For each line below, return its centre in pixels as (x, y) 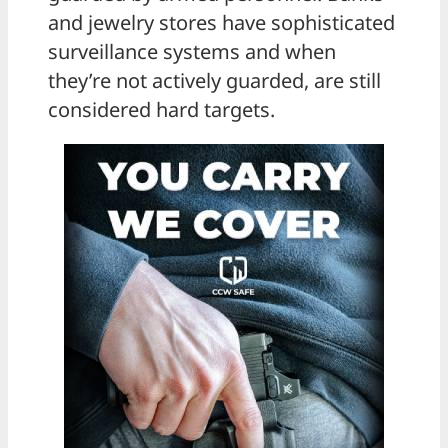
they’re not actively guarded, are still (214, 80)
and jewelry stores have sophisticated (221, 22)
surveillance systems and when (192, 51)
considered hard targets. (161, 109)
